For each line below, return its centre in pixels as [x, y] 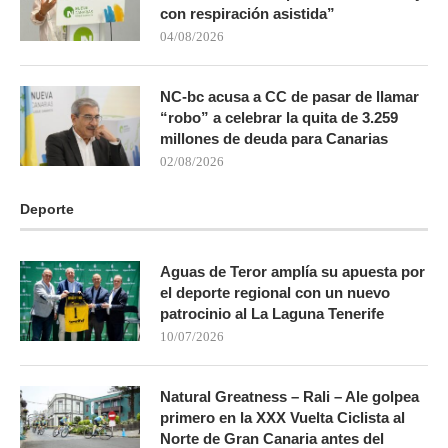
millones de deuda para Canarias [274, 138]
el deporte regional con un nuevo [275, 292]
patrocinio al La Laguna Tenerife [272, 313]
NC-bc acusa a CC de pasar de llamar [289, 96]
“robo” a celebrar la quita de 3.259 [279, 117]
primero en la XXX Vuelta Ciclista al [282, 417]
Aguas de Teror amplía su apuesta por [292, 271]
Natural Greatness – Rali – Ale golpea [289, 396]
